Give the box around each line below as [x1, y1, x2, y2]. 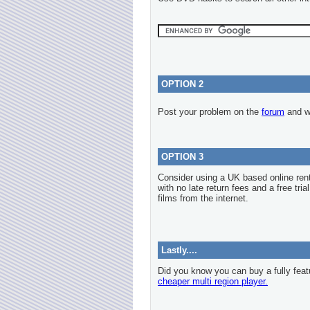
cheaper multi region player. [158, 276, 268, 286]
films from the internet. [158, 193, 248, 203]
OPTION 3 [161, 152, 203, 162]
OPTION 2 [161, 79, 203, 89]
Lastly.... [161, 245, 197, 255]
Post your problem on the [158, 107, 262, 117]
